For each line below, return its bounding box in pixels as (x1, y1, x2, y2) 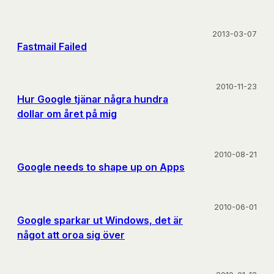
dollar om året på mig (17, 108, 117, 120)
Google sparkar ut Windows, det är (17, 213, 183, 226)
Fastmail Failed (17, 40, 87, 53)
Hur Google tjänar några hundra (17, 93, 168, 106)
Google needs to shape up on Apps (17, 161, 185, 174)
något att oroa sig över (17, 228, 125, 241)
